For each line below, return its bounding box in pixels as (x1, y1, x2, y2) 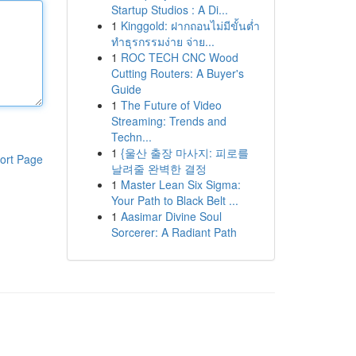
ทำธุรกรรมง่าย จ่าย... (110, 33, 215, 49)
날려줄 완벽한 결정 (110, 161, 207, 176)
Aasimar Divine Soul (120, 208, 222, 224)
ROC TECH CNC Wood (120, 49, 238, 65)
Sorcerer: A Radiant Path (110, 224, 237, 240)
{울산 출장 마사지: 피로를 (120, 145, 249, 161)
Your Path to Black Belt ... (110, 192, 238, 208)
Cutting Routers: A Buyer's (110, 65, 244, 81)
